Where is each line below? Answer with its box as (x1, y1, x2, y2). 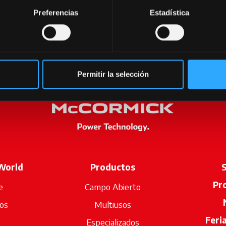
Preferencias (33, 8, 79, 17)
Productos (90, 161, 136, 173)
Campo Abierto (85, 181, 141, 192)
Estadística (149, 8, 190, 17)
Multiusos (94, 199, 132, 210)
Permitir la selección (77, 70, 149, 79)
